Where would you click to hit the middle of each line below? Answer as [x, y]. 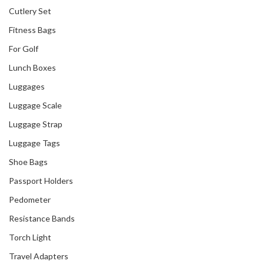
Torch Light [30, 237]
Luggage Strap [36, 124]
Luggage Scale [35, 105]
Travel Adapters [39, 256]
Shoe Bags [28, 161]
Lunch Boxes [32, 67]
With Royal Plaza [195, 72]
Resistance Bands [42, 218]
